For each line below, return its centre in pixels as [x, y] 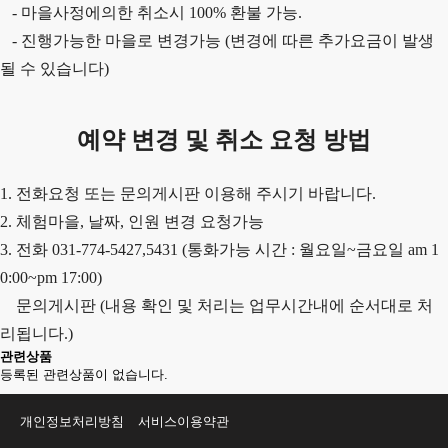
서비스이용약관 [183, 421]
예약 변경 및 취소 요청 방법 [224, 140]
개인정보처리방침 [72, 421]
